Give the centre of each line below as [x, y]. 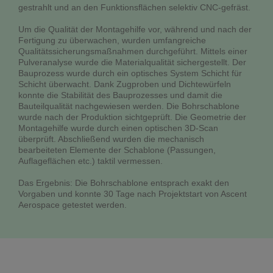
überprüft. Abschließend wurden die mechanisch [111, 139]
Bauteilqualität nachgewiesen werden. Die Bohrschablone [129, 106]
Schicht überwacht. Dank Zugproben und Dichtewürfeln [125, 84]
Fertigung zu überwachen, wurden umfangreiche [112, 41]
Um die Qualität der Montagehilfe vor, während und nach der [135, 30]
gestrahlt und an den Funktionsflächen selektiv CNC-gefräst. [134, 8]
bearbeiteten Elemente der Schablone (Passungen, [117, 150]
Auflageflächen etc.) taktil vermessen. [90, 161]
